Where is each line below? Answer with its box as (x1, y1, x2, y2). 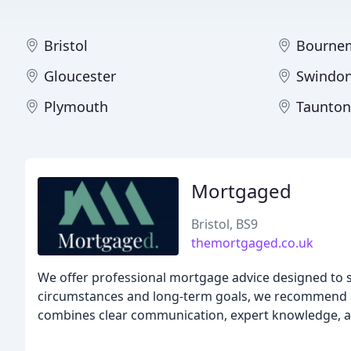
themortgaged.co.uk (191, 234, 313, 251)
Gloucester (44, 67, 116, 85)
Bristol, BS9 (191, 215, 258, 233)
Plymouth (44, 97, 108, 116)
